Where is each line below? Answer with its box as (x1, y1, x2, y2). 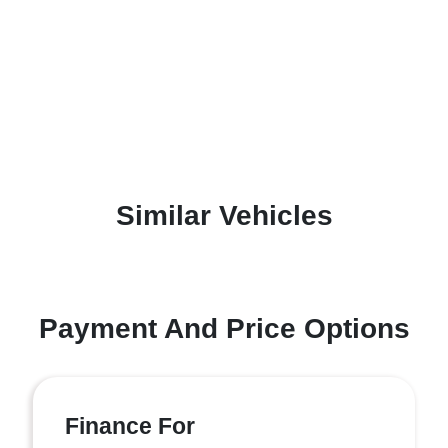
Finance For (65, 413, 195, 439)
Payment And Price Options (38, 313, 410, 344)
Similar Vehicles (115, 200, 333, 231)
